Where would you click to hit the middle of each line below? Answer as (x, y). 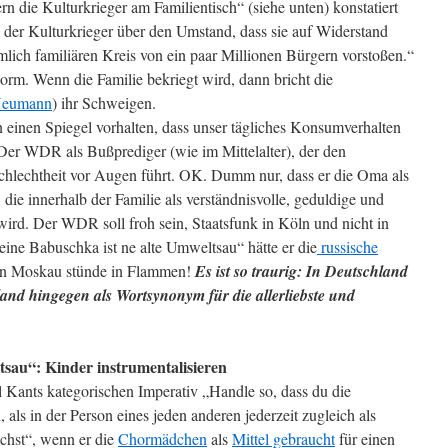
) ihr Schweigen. (104, 102)
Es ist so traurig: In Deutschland (301, 271)
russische (347, 246)
